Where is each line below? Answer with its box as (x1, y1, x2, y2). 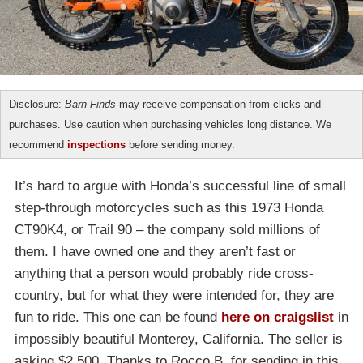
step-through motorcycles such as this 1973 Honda (15, 200, 323, 216)
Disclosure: (9, 98, 65, 111)
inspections (67, 139, 126, 152)
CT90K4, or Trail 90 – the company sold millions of (15, 222, 320, 238)
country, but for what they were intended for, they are (15, 288, 334, 304)
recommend (9, 139, 67, 152)
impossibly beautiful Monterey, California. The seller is (15, 331, 343, 348)
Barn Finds (65, 98, 116, 111)
